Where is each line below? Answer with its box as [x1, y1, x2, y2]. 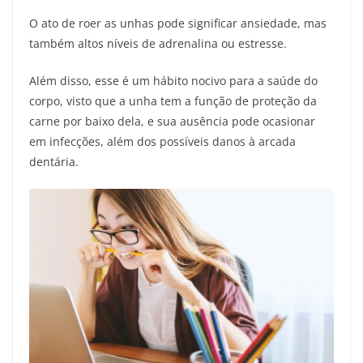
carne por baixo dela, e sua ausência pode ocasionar [29, 113, 315, 130]
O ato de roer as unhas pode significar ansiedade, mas [29, 15, 327, 32]
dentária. [29, 154, 79, 170]
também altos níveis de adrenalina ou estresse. [29, 36, 287, 52]
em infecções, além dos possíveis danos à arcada [29, 134, 296, 150]
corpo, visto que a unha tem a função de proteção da [29, 93, 317, 109]
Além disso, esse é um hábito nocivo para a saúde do [29, 73, 318, 89]
